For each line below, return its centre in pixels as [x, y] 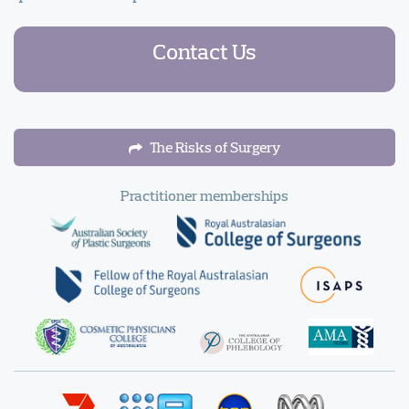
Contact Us [204, 51]
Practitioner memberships [204, 196]
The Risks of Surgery [214, 147]
